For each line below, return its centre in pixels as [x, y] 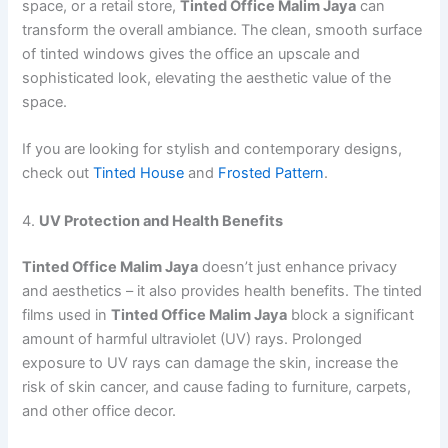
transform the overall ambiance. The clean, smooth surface [222, 30]
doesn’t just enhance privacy [298, 266]
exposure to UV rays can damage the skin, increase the [210, 362]
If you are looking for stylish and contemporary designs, [212, 149]
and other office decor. [99, 410]
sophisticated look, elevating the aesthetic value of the [207, 78]
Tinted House [139, 173]
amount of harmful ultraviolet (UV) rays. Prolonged [192, 338]
